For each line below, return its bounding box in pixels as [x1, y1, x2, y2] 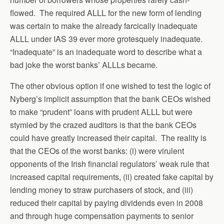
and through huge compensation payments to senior [10, 210, 193, 221]
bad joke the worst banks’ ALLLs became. [10, 59, 157, 70]
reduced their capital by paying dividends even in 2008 [10, 197, 203, 208]
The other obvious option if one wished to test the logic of [10, 80, 210, 91]
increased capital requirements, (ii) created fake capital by [10, 171, 213, 182]
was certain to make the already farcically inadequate [10, 20, 197, 31]
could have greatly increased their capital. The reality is [10, 132, 206, 143]
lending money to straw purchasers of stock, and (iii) [10, 184, 193, 195]
